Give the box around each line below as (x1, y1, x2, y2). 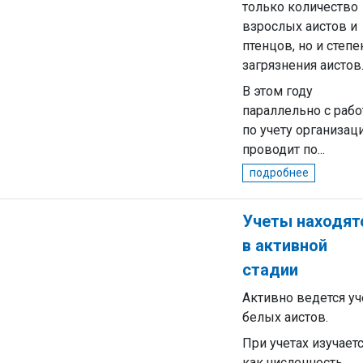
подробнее (249, 166, 309, 179)
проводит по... (242, 142, 325, 157)
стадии (242, 260, 298, 280)
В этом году (242, 83, 313, 99)
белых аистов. (242, 310, 328, 325)
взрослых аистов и (242, 19, 357, 34)
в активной (242, 236, 327, 255)
